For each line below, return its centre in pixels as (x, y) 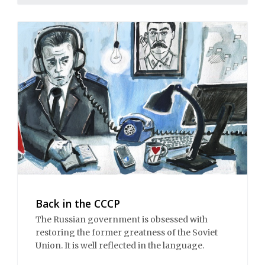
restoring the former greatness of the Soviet (127, 232)
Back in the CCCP (78, 204)
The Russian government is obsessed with (122, 219)
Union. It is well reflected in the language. (120, 245)
